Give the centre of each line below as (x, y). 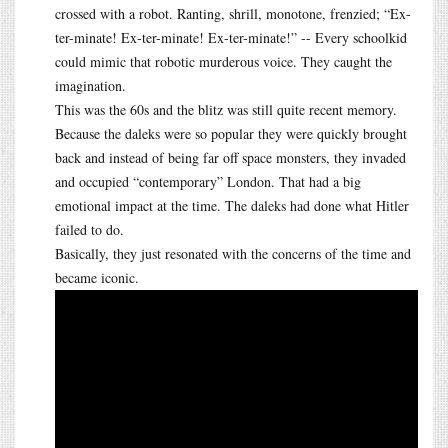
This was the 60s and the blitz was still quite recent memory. (226, 109)
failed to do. (89, 229)
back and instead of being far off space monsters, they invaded (230, 157)
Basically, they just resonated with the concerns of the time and (233, 253)
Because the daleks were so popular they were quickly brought (231, 133)
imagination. (90, 85)
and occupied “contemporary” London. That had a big (208, 181)
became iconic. (97, 277)
